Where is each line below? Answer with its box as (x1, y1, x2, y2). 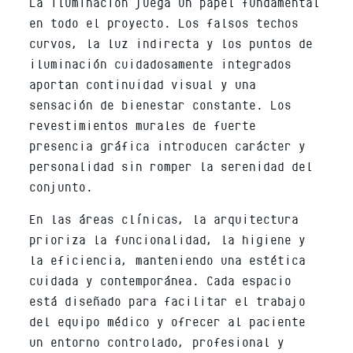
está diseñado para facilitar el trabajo (29, 295, 307, 304)
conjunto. (29, 180, 94, 190)
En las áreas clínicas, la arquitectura (29, 213, 299, 222)
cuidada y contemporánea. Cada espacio (29, 274, 292, 284)
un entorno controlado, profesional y (29, 336, 285, 345)
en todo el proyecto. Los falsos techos (29, 17, 299, 26)
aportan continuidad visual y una (29, 78, 257, 87)
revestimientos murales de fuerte (29, 119, 257, 128)
